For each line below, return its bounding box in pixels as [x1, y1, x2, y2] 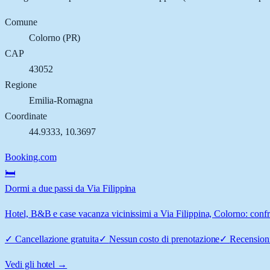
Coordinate [5, 110, 47, 121]
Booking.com [5, 151, 57, 162]
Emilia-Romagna [29, 95, 93, 105]
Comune [5, 16, 37, 27]
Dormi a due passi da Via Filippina [5, 183, 136, 193]
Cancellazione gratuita [14, 233, 99, 244]
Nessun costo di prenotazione [108, 233, 220, 244]
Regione [5, 79, 37, 90]
